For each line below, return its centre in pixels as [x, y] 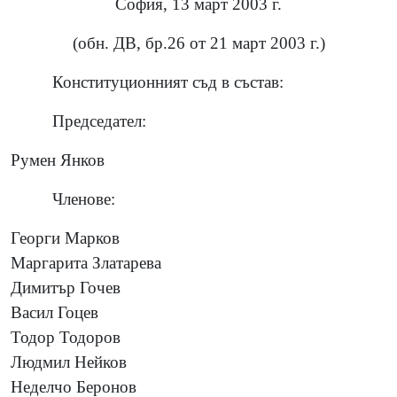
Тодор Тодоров [66, 337]
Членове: [84, 198]
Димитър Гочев [66, 287]
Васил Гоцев [54, 312]
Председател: [100, 121]
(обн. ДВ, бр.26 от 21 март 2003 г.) [198, 43]
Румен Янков [58, 160]
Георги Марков [65, 237]
